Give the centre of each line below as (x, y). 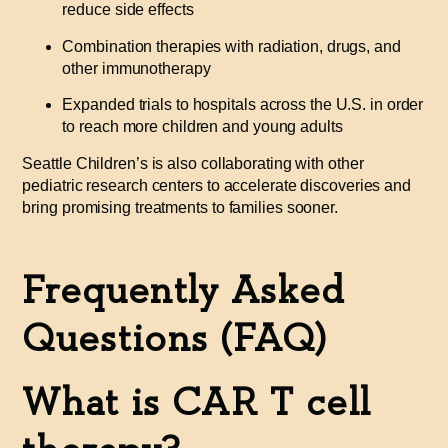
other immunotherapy (136, 68)
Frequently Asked (184, 290)
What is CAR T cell (197, 402)
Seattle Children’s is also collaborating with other (193, 163)
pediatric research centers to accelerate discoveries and (217, 185)
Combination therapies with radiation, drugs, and (231, 46)
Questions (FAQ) (175, 338)
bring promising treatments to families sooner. (180, 207)
